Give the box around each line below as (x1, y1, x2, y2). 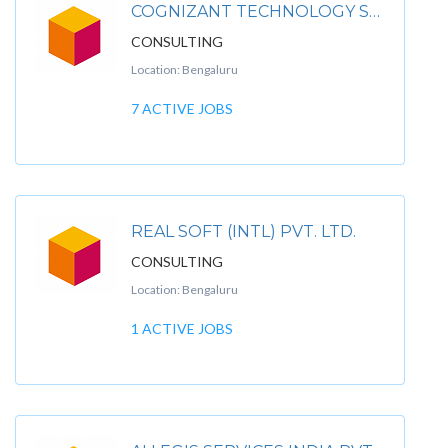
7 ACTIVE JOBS (131, 100, 233, 117)
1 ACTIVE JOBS (131, 320, 233, 337)
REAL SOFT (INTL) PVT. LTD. (131, 222, 356, 241)
